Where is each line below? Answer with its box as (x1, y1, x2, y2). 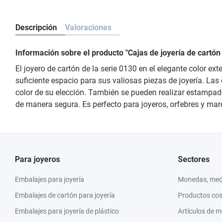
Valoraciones (65, 23, 111, 32)
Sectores (178, 155, 210, 164)
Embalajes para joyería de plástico (15, 207, 119, 215)
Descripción (15, 23, 57, 32)
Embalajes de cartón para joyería (15, 191, 115, 199)
